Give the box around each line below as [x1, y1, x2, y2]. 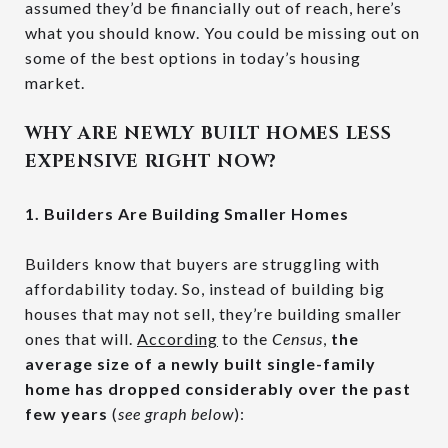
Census [272, 329, 323, 349]
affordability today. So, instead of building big [25, 279, 385, 299]
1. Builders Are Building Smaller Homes [25, 204, 349, 224]
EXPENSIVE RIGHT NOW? [25, 149, 277, 175]
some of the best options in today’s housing [25, 48, 361, 68]
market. [25, 73, 85, 93]
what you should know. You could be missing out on [25, 23, 420, 43]
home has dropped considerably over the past [25, 379, 411, 399]
